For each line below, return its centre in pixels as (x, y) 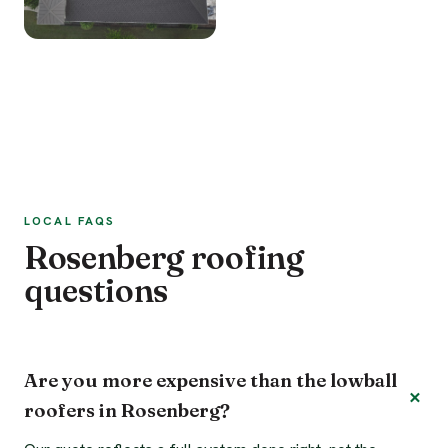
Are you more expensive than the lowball (210, 381)
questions (96, 291)
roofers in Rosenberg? (127, 411)
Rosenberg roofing (164, 258)
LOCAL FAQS (70, 220)
